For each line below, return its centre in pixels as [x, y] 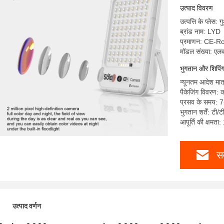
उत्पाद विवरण [196, 8]
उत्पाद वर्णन [27, 206]
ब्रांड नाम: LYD [200, 31]
